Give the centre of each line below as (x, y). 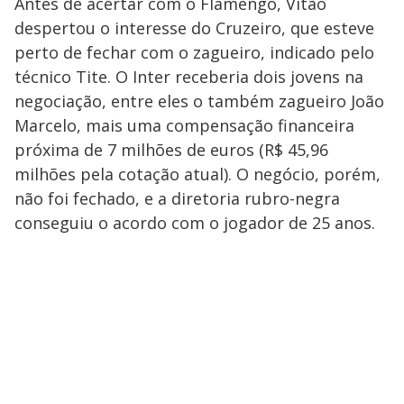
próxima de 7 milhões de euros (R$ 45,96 (171, 149)
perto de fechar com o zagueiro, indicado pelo (194, 52)
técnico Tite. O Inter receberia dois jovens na (189, 76)
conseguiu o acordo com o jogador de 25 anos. (195, 222)
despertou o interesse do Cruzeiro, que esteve (194, 28)
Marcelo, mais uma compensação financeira (184, 125)
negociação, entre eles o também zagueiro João (199, 101)
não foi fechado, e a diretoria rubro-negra (177, 198)
